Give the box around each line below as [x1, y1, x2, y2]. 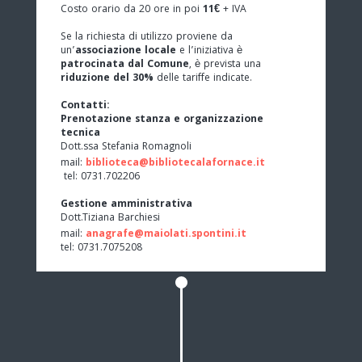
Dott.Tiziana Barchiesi [61, 209, 160, 227]
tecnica [61, 124, 100, 142]
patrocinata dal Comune [61, 56, 189, 74]
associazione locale [75, 42, 176, 60]
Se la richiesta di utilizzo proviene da [61, 28, 233, 46]
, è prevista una [189, 56, 261, 74]
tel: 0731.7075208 [61, 239, 142, 257]
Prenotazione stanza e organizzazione [61, 111, 263, 128]
